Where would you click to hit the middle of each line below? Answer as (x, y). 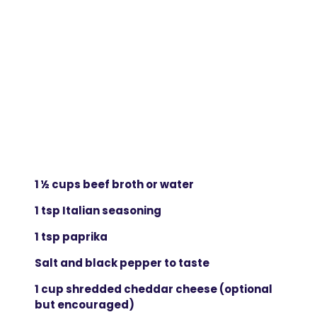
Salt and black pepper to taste (122, 263)
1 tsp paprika (71, 236)
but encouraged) (84, 304)
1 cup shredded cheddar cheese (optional (153, 289)
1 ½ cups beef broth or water (114, 184)
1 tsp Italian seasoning (98, 210)
